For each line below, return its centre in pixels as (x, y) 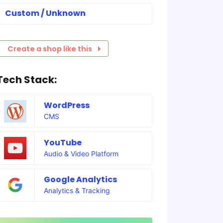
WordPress (66, 106)
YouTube (62, 142)
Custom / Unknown (45, 13)
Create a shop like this (50, 49)
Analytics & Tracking (77, 190)
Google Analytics (80, 179)
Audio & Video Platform (81, 153)
